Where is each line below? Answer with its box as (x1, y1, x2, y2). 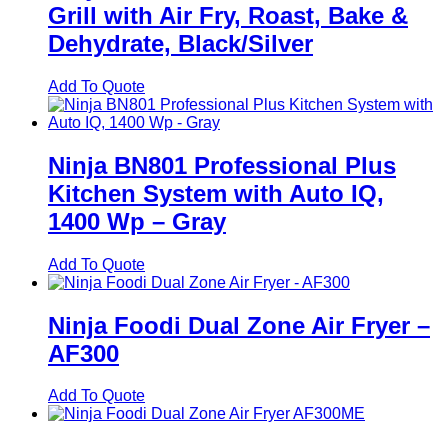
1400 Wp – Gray (48, 207, 226, 235)
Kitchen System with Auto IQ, (48, 179, 384, 207)
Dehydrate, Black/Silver (48, 29, 313, 57)
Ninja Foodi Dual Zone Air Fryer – (48, 311, 430, 339)
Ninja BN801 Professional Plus (48, 151, 396, 179)
